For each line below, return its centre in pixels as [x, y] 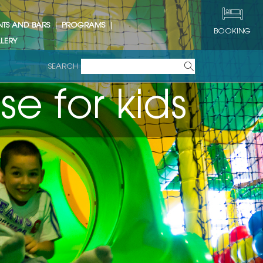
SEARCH [63, 66]
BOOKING [232, 31]
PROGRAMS [83, 26]
